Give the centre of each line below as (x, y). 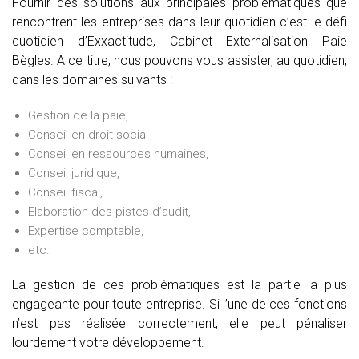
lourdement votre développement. (108, 342)
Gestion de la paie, (78, 115)
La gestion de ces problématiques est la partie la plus (179, 284)
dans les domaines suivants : (92, 79)
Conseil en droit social (88, 134)
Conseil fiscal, (65, 192)
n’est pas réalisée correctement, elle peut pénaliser (179, 323)
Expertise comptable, (86, 230)
